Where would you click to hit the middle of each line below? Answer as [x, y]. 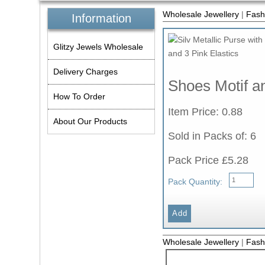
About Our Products [91, 121]
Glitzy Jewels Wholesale [98, 46]
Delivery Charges [86, 71]
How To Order [80, 96]
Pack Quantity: [195, 182]
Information [101, 19]
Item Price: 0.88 [206, 112]
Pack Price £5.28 [209, 161]
